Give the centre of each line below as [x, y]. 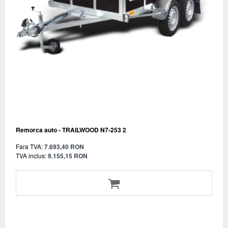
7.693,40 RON [64, 146]
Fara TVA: [29, 146]
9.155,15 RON [68, 155]
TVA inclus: [31, 155]
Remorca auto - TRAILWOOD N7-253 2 [71, 130]
